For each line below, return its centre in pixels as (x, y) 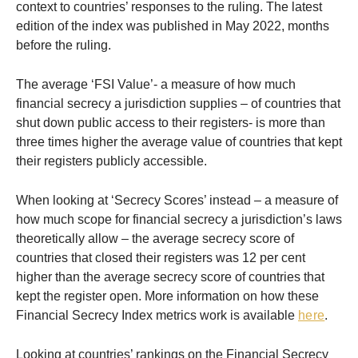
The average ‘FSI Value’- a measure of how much (156, 85)
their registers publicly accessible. (115, 161)
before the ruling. (65, 46)
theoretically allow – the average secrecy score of (155, 239)
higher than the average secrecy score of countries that (170, 277)
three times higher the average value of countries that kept (179, 142)
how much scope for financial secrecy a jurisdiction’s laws (179, 220)
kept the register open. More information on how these (167, 296)
